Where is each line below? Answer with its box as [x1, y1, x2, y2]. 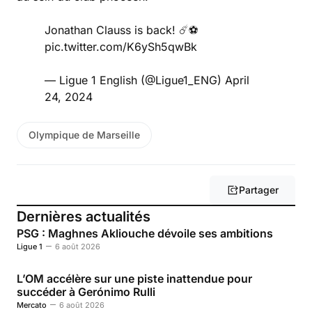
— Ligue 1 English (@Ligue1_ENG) [45, 73, 225, 87]
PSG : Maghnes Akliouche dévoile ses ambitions [17, 226, 273, 240]
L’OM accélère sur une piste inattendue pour [17, 271, 252, 286]
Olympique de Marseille [29, 129, 140, 141]
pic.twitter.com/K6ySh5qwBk [45, 40, 197, 54]
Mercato [17, 299, 47, 310]
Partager [239, 184, 279, 196]
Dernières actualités [17, 208, 150, 225]
